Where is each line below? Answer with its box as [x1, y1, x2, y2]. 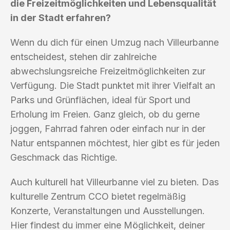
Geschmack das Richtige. [10, 151, 118, 163]
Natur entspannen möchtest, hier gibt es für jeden [10, 137, 220, 148]
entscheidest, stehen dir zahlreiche [10, 51, 157, 62]
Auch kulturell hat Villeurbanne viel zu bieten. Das [10, 176, 219, 187]
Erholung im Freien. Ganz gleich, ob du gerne [10, 108, 200, 120]
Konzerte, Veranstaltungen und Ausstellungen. [10, 205, 205, 216]
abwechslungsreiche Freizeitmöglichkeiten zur [10, 65, 205, 76]
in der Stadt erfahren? [10, 12, 111, 23]
